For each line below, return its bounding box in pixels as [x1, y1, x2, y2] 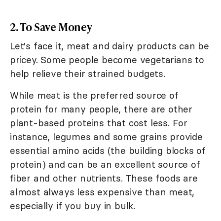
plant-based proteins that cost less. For [10, 117, 187, 129]
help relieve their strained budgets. [10, 68, 165, 80]
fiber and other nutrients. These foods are [10, 172, 198, 184]
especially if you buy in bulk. [10, 200, 136, 212]
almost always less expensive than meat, [10, 186, 195, 198]
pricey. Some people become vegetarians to [10, 54, 204, 66]
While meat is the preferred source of [10, 89, 179, 102]
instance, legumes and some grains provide [10, 131, 203, 143]
